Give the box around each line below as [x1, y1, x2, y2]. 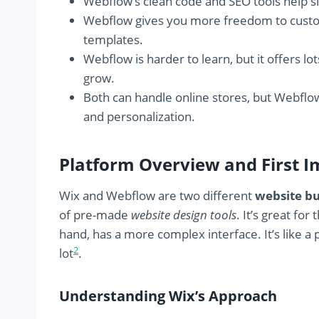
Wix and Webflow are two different [59, 187, 255, 204]
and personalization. [83, 108, 195, 125]
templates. [83, 31, 143, 48]
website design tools [131, 206, 236, 224]
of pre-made [59, 206, 131, 224]
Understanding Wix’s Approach [59, 286, 277, 306]
